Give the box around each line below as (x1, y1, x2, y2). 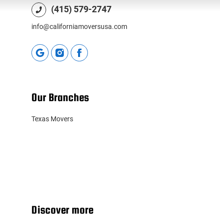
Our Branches (31, 91, 89, 104)
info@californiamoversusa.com (31, 23, 127, 30)
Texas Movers (31, 115, 73, 123)
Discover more (31, 203, 93, 216)
